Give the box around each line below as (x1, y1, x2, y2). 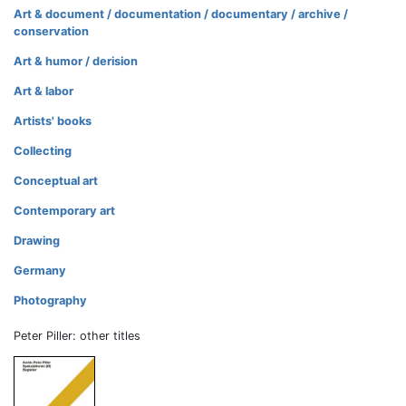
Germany (14, 264, 66, 278)
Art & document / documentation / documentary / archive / (14, 7, 348, 22)
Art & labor (14, 84, 73, 99)
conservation (14, 24, 89, 39)
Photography (14, 294, 87, 308)
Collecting (14, 144, 72, 159)
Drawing (14, 234, 60, 248)
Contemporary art (14, 204, 115, 218)
